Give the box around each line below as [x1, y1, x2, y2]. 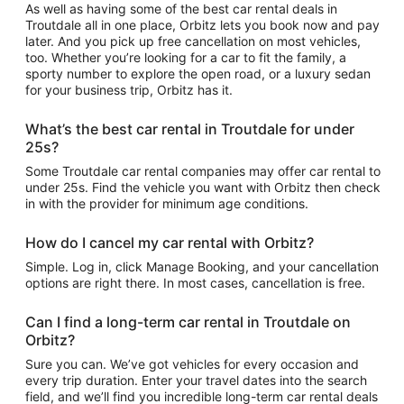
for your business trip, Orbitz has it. [25, 82, 233, 97]
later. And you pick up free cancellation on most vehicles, [25, 33, 361, 49]
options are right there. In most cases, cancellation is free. [25, 275, 365, 290]
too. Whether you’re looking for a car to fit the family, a [25, 50, 346, 65]
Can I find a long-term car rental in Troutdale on [25, 313, 351, 331]
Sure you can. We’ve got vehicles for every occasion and [25, 356, 359, 372]
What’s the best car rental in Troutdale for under [25, 120, 354, 138]
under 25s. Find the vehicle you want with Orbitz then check [25, 179, 381, 195]
